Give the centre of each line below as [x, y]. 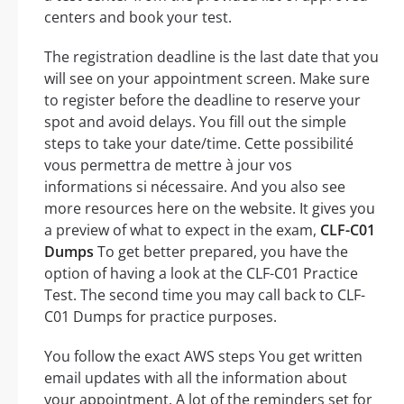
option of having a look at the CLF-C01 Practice [201, 274]
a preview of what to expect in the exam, [182, 230]
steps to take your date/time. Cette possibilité [199, 144]
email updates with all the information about [196, 378]
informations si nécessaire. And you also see [195, 187]
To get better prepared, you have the [221, 252]
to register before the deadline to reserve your [202, 101]
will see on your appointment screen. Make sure [207, 79]
